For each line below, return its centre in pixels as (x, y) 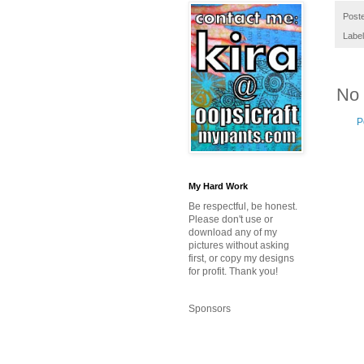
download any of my (233, 233)
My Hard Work (218, 186)
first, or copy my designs (241, 259)
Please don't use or (231, 220)
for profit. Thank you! (233, 272)
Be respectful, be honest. (243, 207)
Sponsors (210, 309)
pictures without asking (239, 246)
